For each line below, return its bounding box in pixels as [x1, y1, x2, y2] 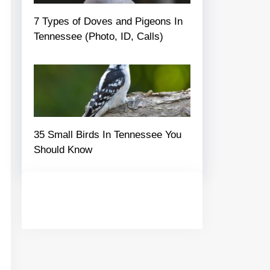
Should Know [34, 143, 92, 155]
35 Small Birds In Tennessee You [34, 128, 181, 140]
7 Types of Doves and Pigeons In [34, 16, 183, 28]
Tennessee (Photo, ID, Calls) [34, 31, 163, 43]
